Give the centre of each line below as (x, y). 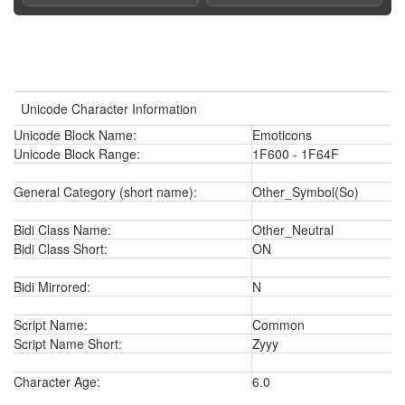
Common (278, 325)
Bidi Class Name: (62, 230)
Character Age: (57, 381)
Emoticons (282, 135)
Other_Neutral (293, 230)
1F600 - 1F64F (296, 154)
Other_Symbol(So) (306, 192)
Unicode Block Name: (75, 135)
